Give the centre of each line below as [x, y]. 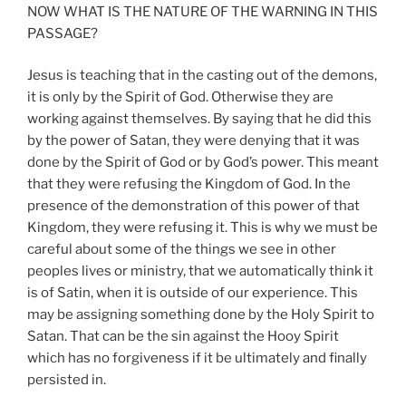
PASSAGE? [63, 33]
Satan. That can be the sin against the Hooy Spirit [183, 337]
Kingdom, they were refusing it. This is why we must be [203, 228]
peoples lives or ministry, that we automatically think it [200, 271]
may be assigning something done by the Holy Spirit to [201, 315]
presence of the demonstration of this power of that [193, 206]
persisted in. [67, 380]
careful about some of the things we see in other [182, 250]
